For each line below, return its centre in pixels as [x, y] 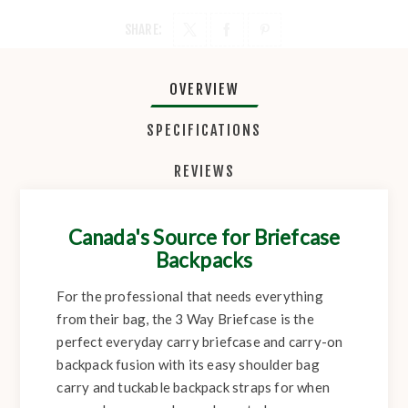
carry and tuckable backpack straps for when [194, 388]
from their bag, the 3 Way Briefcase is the [185, 319]
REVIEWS [204, 172]
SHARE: [143, 30]
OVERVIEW [204, 90]
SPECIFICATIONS [204, 131]
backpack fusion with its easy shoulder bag [188, 365]
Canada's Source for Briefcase [204, 238]
